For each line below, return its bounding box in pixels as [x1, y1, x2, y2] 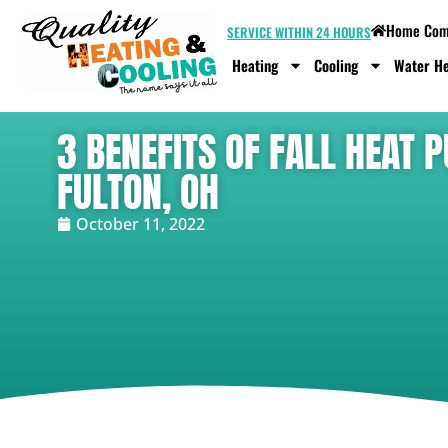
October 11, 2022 [76, 213, 205, 235]
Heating [232, 54, 278, 76]
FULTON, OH [57, 162, 219, 222]
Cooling [314, 54, 358, 76]
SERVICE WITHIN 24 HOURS [227, 22, 371, 42]
